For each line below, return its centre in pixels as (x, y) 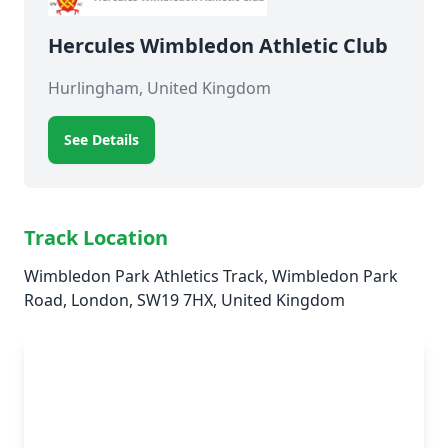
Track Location (96, 237)
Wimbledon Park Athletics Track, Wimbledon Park (211, 276)
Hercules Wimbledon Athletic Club (218, 45)
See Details (101, 139)
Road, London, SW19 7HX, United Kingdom (184, 300)
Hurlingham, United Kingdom (159, 88)
